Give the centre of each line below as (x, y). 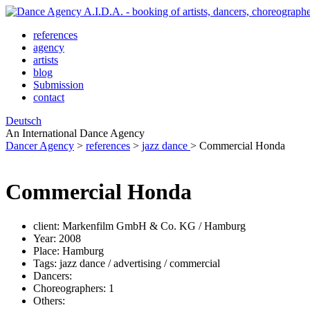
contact (49, 97)
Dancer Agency (40, 146)
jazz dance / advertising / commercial (140, 263)
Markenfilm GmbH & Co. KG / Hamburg (154, 226)
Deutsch (24, 121)
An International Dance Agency (75, 133)
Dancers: (53, 275)
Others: (49, 300)
